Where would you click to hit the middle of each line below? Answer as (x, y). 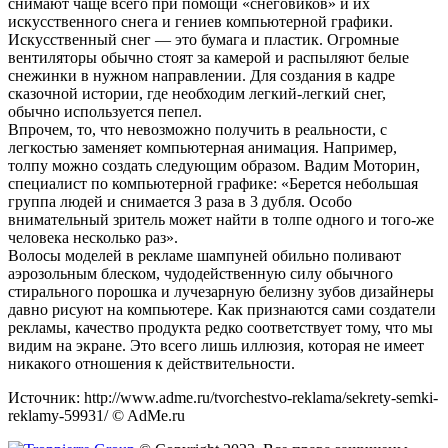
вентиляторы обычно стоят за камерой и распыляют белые (208, 58)
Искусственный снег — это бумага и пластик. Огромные (203, 40)
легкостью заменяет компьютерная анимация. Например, (202, 148)
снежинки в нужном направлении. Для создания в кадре (201, 76)
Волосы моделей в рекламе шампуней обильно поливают (204, 256)
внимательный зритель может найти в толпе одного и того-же (221, 220)
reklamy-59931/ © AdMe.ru (96, 416)
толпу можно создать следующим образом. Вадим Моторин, (214, 166)
